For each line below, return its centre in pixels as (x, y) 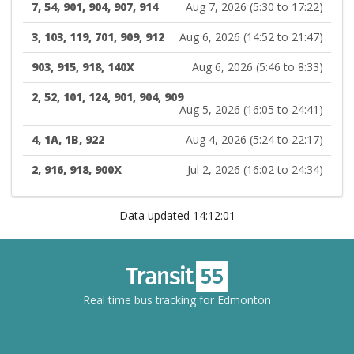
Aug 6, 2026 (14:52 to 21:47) (251, 37)
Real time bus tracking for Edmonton (177, 300)
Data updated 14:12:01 (177, 215)
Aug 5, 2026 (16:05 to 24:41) (251, 110)
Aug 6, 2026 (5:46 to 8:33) (257, 67)
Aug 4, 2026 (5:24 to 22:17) (254, 140)
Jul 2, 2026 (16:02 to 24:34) (255, 170)
